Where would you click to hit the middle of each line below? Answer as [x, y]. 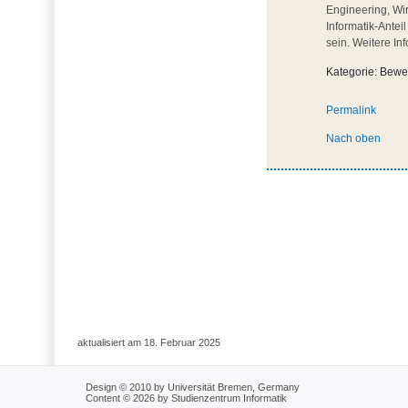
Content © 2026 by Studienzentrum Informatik [187, 398]
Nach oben [353, 139]
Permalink [351, 111]
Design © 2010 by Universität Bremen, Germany [193, 387]
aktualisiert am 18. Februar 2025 [148, 343]
